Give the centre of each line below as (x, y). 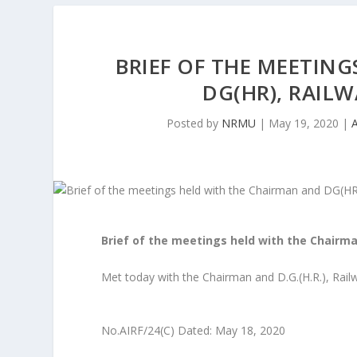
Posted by (194, 124)
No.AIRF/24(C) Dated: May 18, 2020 (194, 331)
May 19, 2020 (304, 124)
